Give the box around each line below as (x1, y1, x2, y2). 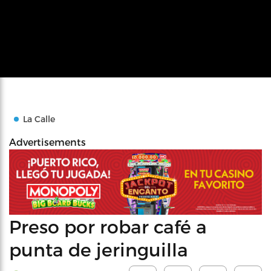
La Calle (23, 114, 55, 124)
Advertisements (9, 136, 86, 148)
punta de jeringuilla (9, 238, 188, 260)
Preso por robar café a (9, 215, 207, 237)
